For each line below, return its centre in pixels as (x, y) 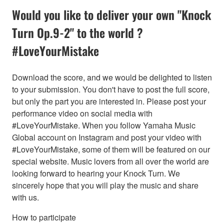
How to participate (44, 217)
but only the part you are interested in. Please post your (109, 101)
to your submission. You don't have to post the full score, (111, 89)
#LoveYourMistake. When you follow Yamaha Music (104, 125)
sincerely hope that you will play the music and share (105, 185)
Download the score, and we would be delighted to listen (112, 77)
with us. (25, 197)
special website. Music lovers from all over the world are (110, 161)
